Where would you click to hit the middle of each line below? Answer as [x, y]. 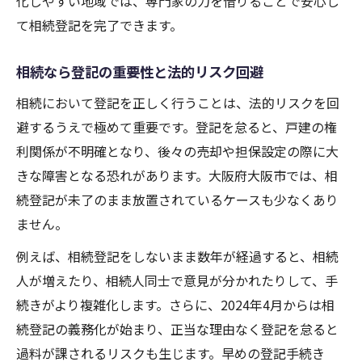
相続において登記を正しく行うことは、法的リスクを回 [178, 103]
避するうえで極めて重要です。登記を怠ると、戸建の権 [177, 127]
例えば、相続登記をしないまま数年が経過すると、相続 [177, 257]
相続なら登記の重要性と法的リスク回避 [140, 72]
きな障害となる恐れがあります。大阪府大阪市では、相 [177, 176]
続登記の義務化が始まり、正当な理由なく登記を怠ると [177, 329]
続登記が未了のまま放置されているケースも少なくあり [177, 200]
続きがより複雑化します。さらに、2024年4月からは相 [175, 305]
